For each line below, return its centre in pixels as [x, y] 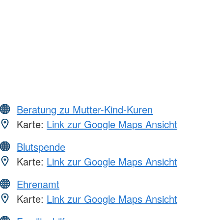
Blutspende [41, 147]
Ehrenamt [38, 184]
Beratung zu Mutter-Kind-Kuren [85, 110]
